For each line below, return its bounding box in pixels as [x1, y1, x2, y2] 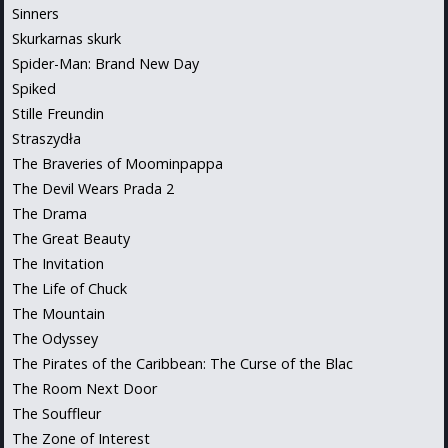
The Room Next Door [12, 378, 157, 398]
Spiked [12, 78, 56, 98]
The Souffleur [12, 403, 101, 423]
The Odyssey [12, 328, 98, 348]
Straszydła [12, 128, 81, 148]
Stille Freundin [12, 103, 104, 123]
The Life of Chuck [12, 278, 127, 298]
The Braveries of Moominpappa [12, 153, 223, 173]
